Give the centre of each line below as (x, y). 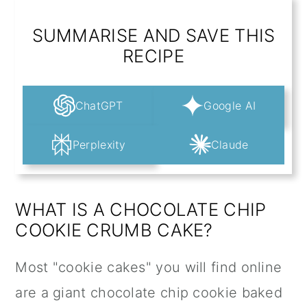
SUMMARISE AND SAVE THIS (153, 36)
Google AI (230, 105)
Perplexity (99, 145)
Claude (230, 145)
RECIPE (153, 56)
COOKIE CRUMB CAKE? (114, 230)
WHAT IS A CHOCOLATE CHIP (141, 210)
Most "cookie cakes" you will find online (149, 268)
